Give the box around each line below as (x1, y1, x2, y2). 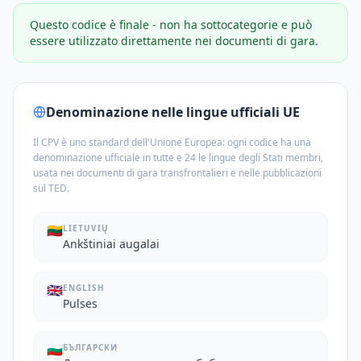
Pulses (63, 296, 98, 311)
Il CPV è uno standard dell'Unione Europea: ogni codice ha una (33, 135, 311, 149)
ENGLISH (63, 282, 105, 293)
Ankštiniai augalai (63, 236, 160, 251)
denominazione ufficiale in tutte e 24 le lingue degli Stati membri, (33, 151, 323, 164)
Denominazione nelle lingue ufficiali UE (46, 103, 300, 121)
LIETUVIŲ (63, 222, 109, 234)
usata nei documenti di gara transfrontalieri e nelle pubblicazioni (33, 166, 322, 180)
